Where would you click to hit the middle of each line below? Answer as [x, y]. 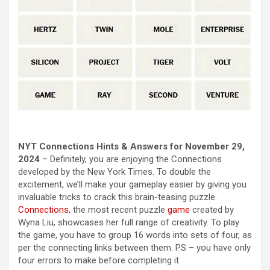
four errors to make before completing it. [101, 260]
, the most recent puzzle [118, 210]
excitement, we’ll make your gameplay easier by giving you [132, 184]
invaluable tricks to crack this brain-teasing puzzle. [118, 197]
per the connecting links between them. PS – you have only [134, 248]
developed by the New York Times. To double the [115, 172]
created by [212, 210]
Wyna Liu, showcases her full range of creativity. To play [129, 222]
